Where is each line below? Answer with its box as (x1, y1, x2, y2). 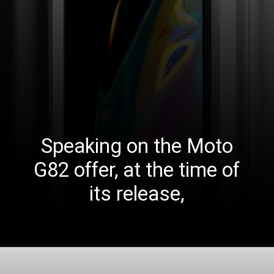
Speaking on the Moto (40, 135, 233, 158)
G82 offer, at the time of (34, 158, 240, 182)
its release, (89, 182, 185, 206)
